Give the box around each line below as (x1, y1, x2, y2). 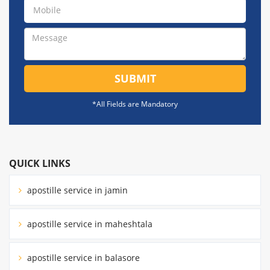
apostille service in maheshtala (25, 218, 152, 230)
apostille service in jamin (25, 184, 128, 196)
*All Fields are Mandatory (92, 98, 178, 109)
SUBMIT (114, 71, 156, 86)
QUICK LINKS (9, 156, 71, 170)
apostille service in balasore (25, 251, 140, 263)
